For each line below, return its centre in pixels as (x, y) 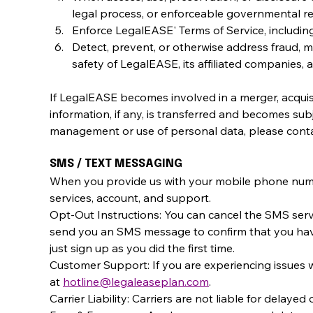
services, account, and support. (130, 197)
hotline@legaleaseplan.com (136, 281)
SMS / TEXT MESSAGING (116, 163)
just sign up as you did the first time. (142, 248)
